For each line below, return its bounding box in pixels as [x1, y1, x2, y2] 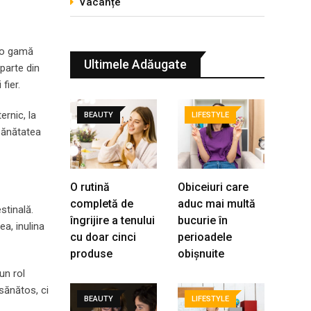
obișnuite [178, 247, 224, 260]
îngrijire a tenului [70, 214, 155, 227]
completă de [70, 197, 133, 210]
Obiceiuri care [178, 180, 249, 194]
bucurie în [178, 214, 228, 227]
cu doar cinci [70, 230, 136, 244]
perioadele [178, 230, 232, 244]
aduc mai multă [178, 197, 255, 210]
